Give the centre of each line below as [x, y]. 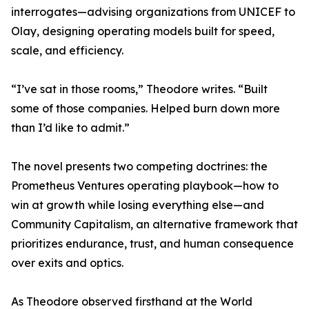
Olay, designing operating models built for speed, [143, 31]
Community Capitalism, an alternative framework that [154, 225]
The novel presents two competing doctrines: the [139, 167]
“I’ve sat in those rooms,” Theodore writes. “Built [139, 89]
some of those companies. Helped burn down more [146, 109]
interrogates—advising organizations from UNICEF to [153, 12]
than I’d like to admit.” [70, 128]
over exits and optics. [67, 263]
